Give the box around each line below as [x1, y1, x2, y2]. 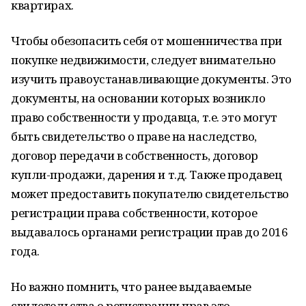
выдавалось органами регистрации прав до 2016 [11, 224, 288, 240]
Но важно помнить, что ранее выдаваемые [11, 279, 252, 294]
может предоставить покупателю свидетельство [11, 186, 289, 201]
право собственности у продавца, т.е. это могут [11, 109, 277, 125]
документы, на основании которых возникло [11, 90, 266, 106]
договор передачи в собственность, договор [11, 148, 258, 163]
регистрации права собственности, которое [11, 205, 258, 221]
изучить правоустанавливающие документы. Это [11, 71, 292, 87]
